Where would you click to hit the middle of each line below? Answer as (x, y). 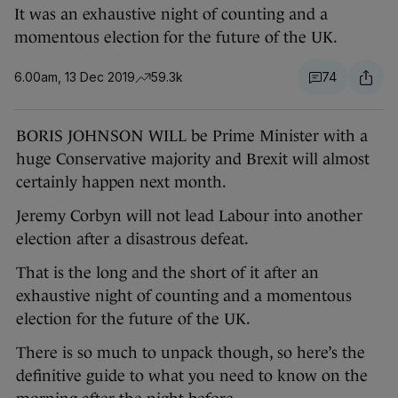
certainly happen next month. (121, 183)
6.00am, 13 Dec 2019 (75, 77)
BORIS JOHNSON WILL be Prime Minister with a (192, 136)
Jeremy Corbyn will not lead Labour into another (189, 216)
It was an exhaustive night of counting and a (171, 15)
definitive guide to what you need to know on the (192, 376)
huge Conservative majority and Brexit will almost (193, 159)
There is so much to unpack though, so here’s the (191, 353)
